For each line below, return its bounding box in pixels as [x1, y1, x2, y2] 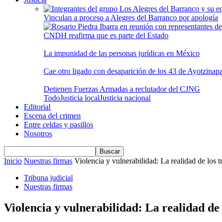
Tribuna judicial [24, 173, 73, 182]
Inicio [4, 157, 22, 165]
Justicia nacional [100, 94, 151, 102]
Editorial [24, 103, 51, 111]
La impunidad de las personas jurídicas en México [44, 49, 200, 57]
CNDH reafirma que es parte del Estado [44, 31, 168, 40]
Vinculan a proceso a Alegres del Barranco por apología [44, 13, 218, 22]
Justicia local [60, 94, 100, 102]
